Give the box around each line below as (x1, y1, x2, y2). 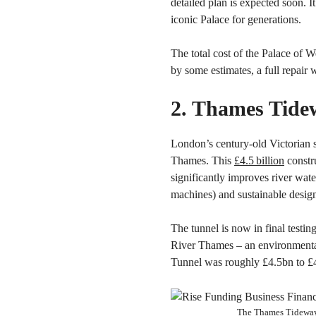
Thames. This (171, 154, 234, 166)
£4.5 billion (234, 154, 284, 166)
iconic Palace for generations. (171, 13, 301, 25)
